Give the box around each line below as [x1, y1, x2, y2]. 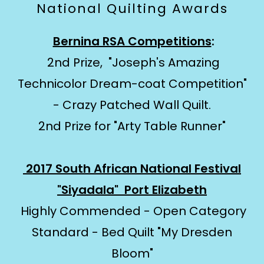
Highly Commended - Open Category [18, 203, 246, 219]
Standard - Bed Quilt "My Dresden [32, 224, 232, 240]
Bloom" [111, 245, 153, 262]
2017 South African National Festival [23, 160, 241, 177]
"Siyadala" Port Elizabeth [57, 181, 207, 198]
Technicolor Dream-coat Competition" [17, 75, 247, 92]
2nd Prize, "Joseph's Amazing [44, 54, 220, 71]
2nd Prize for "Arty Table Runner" [38, 118, 226, 134]
